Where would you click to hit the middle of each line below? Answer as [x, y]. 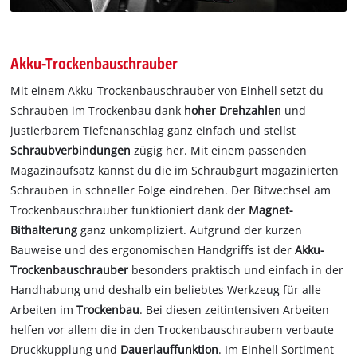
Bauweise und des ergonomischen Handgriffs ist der [153, 250]
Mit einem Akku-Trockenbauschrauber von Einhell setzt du [167, 91]
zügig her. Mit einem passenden [221, 151]
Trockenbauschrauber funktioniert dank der [130, 210]
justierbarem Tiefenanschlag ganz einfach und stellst [153, 131]
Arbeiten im [44, 310]
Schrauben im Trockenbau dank [98, 111]
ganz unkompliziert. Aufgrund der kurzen [190, 230]
